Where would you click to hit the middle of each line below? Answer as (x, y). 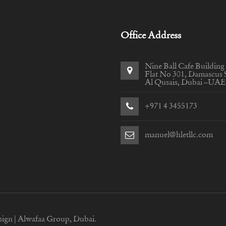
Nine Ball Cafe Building (185, 67)
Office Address (151, 36)
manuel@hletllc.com (179, 135)
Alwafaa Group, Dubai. (57, 219)
